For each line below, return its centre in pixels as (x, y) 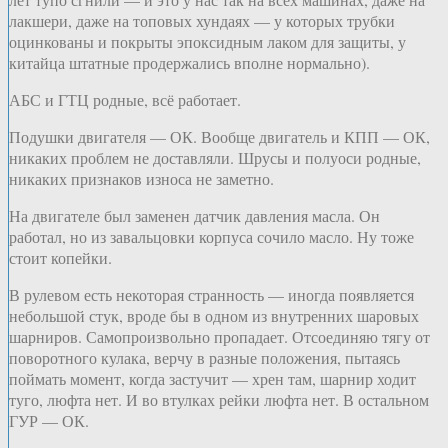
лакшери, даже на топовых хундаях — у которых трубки (202, 20)
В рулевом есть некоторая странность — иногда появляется (211, 294)
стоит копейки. (60, 257)
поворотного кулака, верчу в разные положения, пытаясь (204, 357)
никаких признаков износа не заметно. (141, 178)
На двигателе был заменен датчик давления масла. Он (194, 215)
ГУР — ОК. (49, 420)
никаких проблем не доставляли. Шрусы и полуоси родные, (215, 157)
